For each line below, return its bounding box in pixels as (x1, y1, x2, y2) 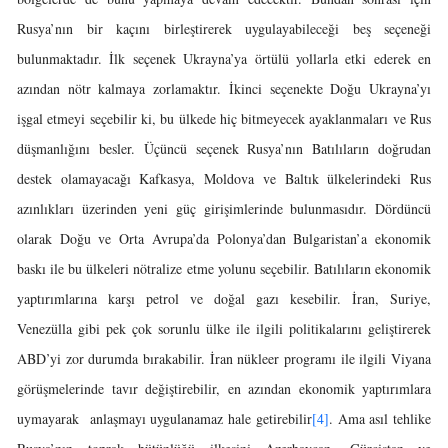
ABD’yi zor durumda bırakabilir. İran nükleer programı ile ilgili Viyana (17, 349, 431, 368)
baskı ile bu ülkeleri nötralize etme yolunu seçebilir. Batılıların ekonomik (17, 259, 431, 278)
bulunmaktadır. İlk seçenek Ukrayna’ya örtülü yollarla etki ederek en (17, 49, 431, 68)
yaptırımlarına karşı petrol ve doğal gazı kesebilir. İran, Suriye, (17, 289, 431, 308)
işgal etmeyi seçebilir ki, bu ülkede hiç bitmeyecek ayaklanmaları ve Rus (17, 109, 431, 128)
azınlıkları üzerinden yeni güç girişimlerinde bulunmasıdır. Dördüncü (17, 199, 431, 218)
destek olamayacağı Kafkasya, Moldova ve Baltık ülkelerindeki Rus (17, 169, 431, 188)
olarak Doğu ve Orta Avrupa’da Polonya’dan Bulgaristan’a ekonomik (17, 229, 431, 248)
